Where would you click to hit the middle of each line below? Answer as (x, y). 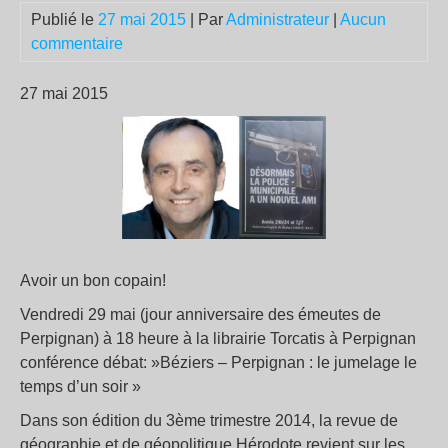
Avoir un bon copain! (93, 281)
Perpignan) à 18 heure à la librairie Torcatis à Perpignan (218, 339)
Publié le (64, 19)
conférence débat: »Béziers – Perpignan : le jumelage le (218, 363)
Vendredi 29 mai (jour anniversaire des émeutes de (200, 315)
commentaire (77, 43)
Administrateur (277, 19)
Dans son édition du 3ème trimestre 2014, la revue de (209, 421)
